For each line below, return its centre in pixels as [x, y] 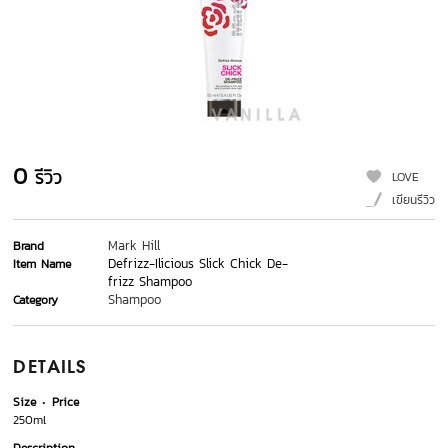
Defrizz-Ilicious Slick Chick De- [198, 264]
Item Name [42, 264]
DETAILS [50, 368]
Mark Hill [134, 246]
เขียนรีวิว [413, 200]
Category [36, 300]
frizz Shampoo [150, 282]
